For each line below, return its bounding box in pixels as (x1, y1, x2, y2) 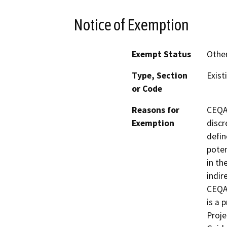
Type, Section (132, 70, 187, 82)
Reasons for (132, 104, 179, 116)
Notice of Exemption (73, 15, 189, 34)
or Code (132, 83, 162, 95)
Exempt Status (132, 49, 191, 60)
